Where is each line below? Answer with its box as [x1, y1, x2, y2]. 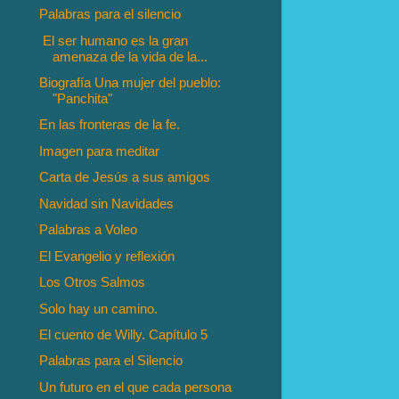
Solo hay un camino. [39, 300, 159, 316]
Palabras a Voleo [39, 222, 138, 238]
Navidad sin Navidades [39, 195, 175, 211]
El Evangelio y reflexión [39, 248, 175, 264]
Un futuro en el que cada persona [39, 379, 232, 395]
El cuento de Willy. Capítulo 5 [39, 326, 208, 342]
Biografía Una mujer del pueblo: [39, 75, 222, 91]
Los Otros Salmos [39, 274, 146, 290]
